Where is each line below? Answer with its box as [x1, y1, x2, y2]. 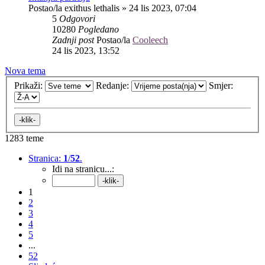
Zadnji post [52, 34, 96, 45]
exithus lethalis [64, 2, 119, 13]
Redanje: [96, 80, 131, 91]
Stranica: [28, 153, 63, 164]
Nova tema [5, 65, 46, 76]
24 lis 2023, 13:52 [52, 45, 119, 56]
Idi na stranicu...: [52, 164, 114, 174]
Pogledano [78, 24, 119, 34]
